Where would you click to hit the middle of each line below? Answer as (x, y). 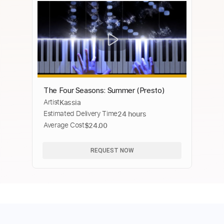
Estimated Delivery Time (80, 114)
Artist (51, 102)
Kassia (70, 102)
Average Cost (64, 125)
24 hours (132, 114)
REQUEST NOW (112, 150)
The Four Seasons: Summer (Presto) (104, 90)
